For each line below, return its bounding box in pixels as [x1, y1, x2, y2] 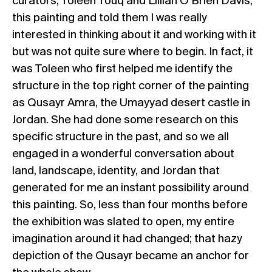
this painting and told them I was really [12, 12, 207, 24]
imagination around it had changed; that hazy [12, 233, 242, 245]
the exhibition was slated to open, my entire [12, 216, 234, 228]
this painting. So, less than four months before [12, 199, 248, 211]
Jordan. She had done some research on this [12, 114, 239, 126]
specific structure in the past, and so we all [12, 131, 229, 143]
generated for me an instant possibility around [12, 182, 249, 194]
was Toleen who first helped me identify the [12, 63, 233, 75]
